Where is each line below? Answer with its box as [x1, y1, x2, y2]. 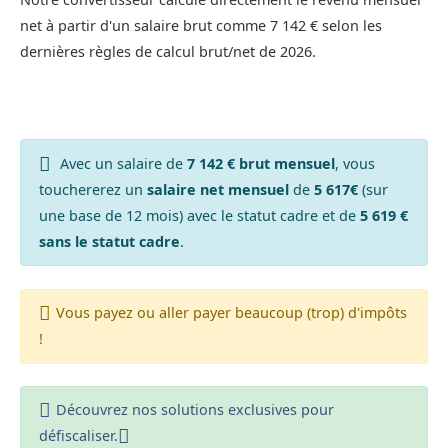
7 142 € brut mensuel [186, 153, 335, 173]
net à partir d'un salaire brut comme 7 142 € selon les [20, 16, 382, 36]
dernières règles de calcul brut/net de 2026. [20, 42, 316, 62]
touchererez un [38, 179, 147, 199]
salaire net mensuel [146, 179, 289, 199]
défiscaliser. [38, 426, 118, 446]
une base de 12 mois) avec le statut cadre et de [38, 205, 360, 225]
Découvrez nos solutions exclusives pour [55, 400, 334, 420]
